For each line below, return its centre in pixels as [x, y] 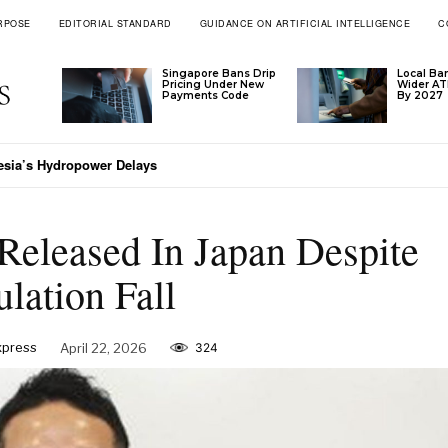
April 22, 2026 [103, 347]
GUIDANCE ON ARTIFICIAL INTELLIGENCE [305, 23]
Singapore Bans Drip [219, 74]
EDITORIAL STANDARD [115, 23]
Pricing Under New [213, 85]
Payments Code [206, 96]
